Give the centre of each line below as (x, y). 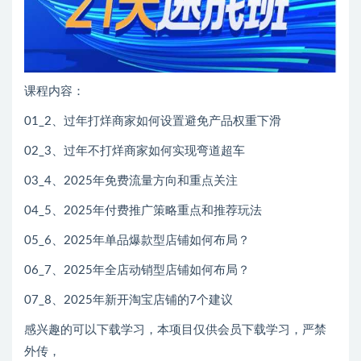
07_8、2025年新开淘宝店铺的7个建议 (129, 301)
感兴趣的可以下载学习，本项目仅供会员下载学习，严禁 (175, 330)
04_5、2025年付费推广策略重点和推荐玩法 (143, 211)
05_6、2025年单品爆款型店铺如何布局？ (137, 241)
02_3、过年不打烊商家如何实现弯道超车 (135, 151)
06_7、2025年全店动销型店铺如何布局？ (137, 271)
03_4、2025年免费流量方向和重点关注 (131, 181)
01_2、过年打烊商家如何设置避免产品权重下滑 (153, 122)
